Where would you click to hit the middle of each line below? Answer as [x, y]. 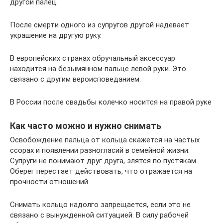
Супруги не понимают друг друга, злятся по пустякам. [104, 161]
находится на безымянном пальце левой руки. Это [98, 68]
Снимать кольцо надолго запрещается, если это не [100, 204]
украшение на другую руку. [56, 35]
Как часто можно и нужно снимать [86, 125]
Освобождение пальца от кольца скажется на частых [105, 140]
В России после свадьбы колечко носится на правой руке [111, 102]
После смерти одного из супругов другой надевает [100, 25]
